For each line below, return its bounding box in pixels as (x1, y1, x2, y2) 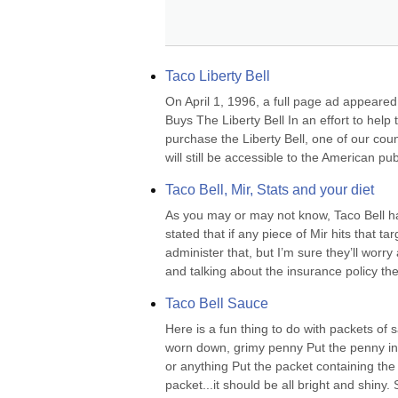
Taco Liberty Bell (165, 68, 270, 84)
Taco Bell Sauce (165, 296, 268, 311)
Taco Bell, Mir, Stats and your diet (165, 182, 374, 197)
